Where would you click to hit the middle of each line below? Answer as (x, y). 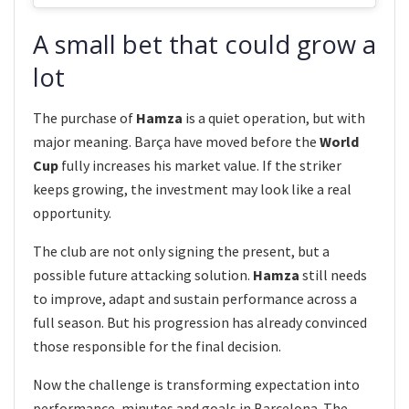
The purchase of (84, 118)
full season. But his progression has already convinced (200, 323)
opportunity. (72, 213)
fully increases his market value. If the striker (200, 166)
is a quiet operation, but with (274, 118)
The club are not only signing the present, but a (181, 252)
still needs (333, 275)
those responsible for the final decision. (157, 346)
